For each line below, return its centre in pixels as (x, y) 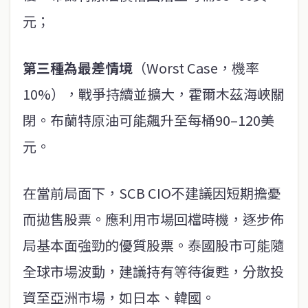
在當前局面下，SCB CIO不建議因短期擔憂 (152, 193)
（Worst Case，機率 (196, 68)
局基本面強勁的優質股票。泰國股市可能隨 (153, 245)
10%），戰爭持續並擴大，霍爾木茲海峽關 (154, 94)
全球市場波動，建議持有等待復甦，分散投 (153, 272)
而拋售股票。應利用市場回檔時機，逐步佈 (153, 219)
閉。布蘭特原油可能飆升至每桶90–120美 (148, 120)
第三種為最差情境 (78, 68)
